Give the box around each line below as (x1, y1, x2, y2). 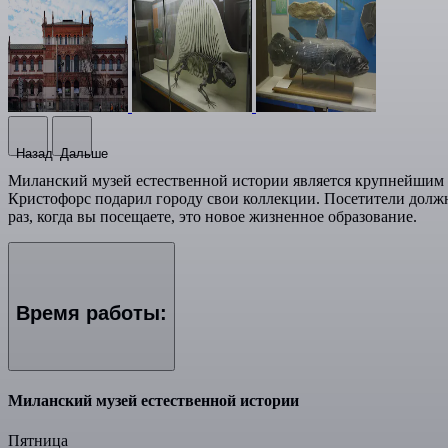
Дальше (60, 145, 108, 161)
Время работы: (16, 301, 167, 324)
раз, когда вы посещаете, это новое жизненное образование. (8, 207, 417, 225)
